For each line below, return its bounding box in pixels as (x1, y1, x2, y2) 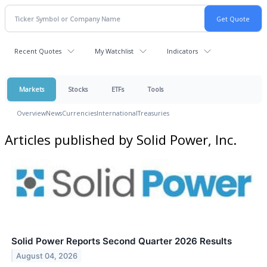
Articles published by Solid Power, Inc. (5, 130, 237, 148)
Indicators (167, 46, 198, 55)
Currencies (62, 108, 97, 117)
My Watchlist (95, 46, 133, 55)
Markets (19, 85, 44, 94)
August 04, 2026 (16, 251, 78, 260)
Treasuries (138, 108, 169, 117)
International (97, 108, 138, 117)
